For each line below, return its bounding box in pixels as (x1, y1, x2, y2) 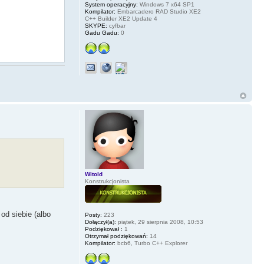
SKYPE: (84, 22, 107, 29)
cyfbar (107, 22, 126, 29)
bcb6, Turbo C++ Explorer (115, 239, 187, 246)
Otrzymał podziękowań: (84, 232, 148, 239)
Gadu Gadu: (84, 29, 119, 37)
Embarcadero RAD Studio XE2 (115, 8, 201, 15)
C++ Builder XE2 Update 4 (84, 15, 157, 22)
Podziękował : (84, 225, 123, 232)
